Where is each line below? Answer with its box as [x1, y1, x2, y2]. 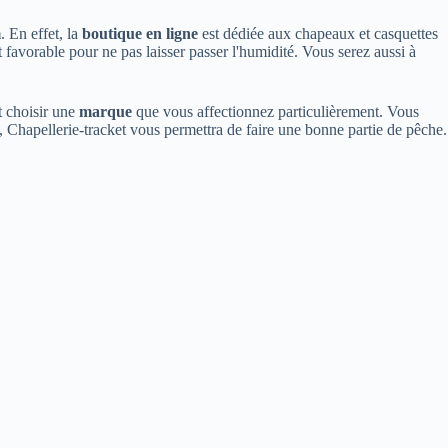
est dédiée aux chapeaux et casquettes [198, 25, 438, 43]
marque [79, 103, 132, 121]
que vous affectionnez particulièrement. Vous [132, 103, 419, 121]
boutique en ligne [82, 25, 198, 43]
